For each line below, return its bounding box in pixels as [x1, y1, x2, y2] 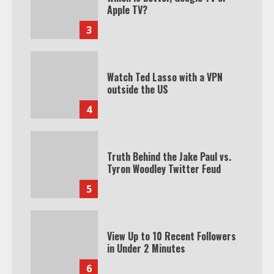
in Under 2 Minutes [107, 241, 185, 256]
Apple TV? [107, 2, 147, 18]
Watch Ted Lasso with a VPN [107, 70, 223, 85]
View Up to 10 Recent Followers [107, 229, 236, 244]
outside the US [107, 82, 168, 97]
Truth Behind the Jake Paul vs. [107, 149, 231, 165]
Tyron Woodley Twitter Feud [107, 161, 221, 177]
